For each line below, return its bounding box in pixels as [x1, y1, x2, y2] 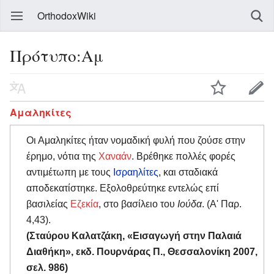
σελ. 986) [26, 262, 68, 273]
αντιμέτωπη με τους [26, 166, 113, 177]
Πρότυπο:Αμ [10, 44, 103, 67]
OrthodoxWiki [37, 9, 96, 23]
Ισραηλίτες [113, 166, 158, 177]
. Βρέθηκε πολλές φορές [131, 150, 235, 161]
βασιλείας [26, 198, 70, 209]
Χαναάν [98, 150, 131, 161]
